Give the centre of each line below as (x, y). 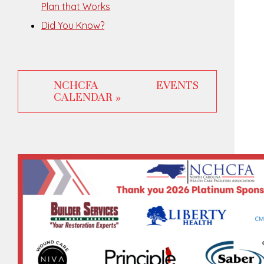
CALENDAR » (88, 97)
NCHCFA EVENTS (126, 85)
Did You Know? (73, 25)
